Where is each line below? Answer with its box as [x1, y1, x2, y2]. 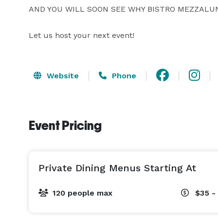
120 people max [53, 188, 112, 198]
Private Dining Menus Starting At [38, 162, 196, 174]
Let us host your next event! [29, 31, 134, 40]
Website [44, 71, 79, 80]
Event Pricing [29, 118, 102, 133]
